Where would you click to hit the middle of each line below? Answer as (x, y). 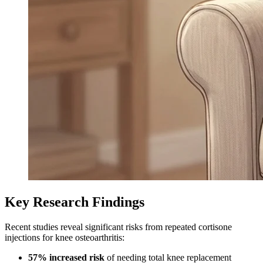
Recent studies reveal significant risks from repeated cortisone (118, 227)
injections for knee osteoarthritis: (65, 237)
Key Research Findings (75, 202)
